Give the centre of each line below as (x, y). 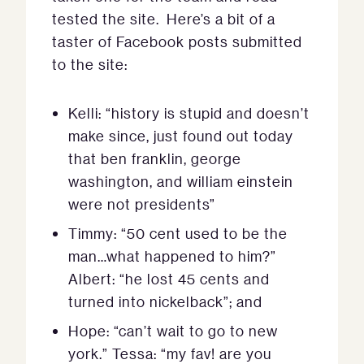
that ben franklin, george (155, 158)
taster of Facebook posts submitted (177, 41)
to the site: (90, 64)
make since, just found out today (181, 136)
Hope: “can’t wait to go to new (173, 331)
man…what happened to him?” (172, 256)
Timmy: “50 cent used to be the (178, 233)
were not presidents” (142, 204)
